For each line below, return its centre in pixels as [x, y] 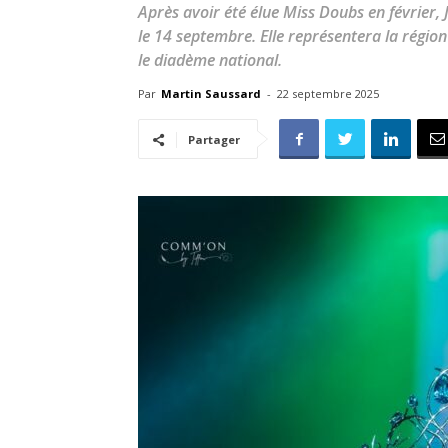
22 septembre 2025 [328, 93]
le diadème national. [210, 60]
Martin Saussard [211, 93]
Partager [214, 139]
